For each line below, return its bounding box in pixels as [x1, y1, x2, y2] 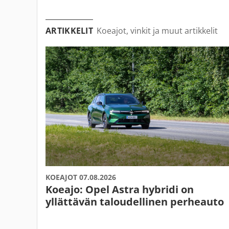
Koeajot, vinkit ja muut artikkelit [97, 25, 218, 36]
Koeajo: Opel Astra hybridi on [45, 182, 194, 196]
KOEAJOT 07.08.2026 [45, 172, 116, 182]
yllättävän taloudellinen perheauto [45, 194, 224, 209]
